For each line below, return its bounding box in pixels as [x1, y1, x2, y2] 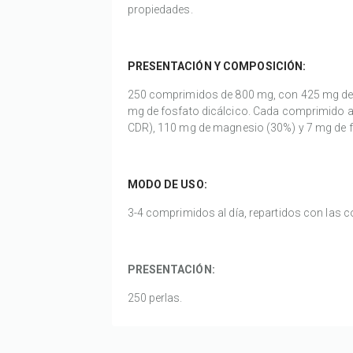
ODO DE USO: [137, 178, 207, 191]
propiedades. [127, 3, 193, 17]
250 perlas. [127, 292, 183, 305]
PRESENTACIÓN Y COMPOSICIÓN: [127, 60, 307, 73]
